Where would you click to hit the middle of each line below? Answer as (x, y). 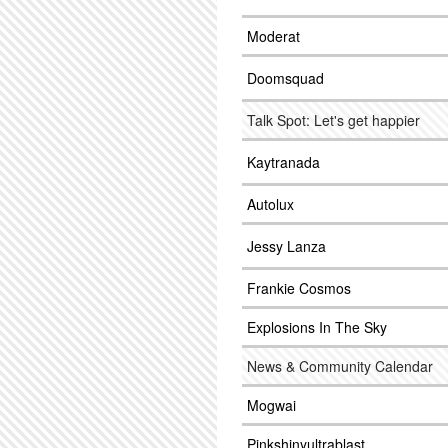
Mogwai (271, 405)
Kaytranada (283, 162)
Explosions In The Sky (317, 327)
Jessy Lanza (286, 246)
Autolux (270, 204)
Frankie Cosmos (299, 288)
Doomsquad (285, 78)
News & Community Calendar (340, 366)
